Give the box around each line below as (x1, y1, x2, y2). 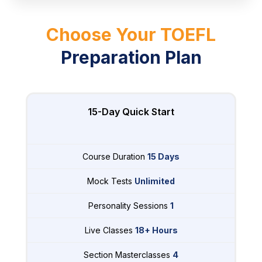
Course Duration (82, 151, 147, 162)
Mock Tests (87, 176, 135, 187)
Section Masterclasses (84, 250, 173, 260)
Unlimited (135, 176, 175, 187)
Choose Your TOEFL (46, 24, 216, 46)
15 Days (147, 151, 180, 162)
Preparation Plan (60, 47, 202, 68)
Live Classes (84, 225, 135, 236)
